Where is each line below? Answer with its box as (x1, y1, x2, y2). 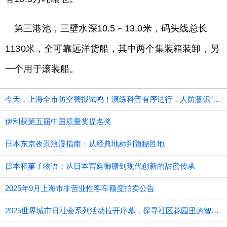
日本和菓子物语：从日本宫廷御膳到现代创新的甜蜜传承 (5, 162, 195, 170)
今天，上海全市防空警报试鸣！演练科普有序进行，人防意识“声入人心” (213, 95, 220, 103)
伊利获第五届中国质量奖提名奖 (5, 117, 111, 126)
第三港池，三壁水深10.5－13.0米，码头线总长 (14, 23, 207, 33)
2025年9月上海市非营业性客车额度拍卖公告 (5, 184, 155, 193)
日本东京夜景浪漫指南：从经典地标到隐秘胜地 (5, 139, 165, 148)
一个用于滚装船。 (5, 64, 79, 74)
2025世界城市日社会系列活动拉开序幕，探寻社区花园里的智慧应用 (211, 206, 219, 215)
